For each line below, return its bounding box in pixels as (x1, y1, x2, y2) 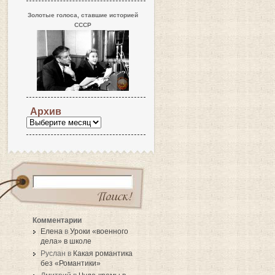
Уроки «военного (70, 227, 128, 236)
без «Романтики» (41, 259, 101, 268)
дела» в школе (41, 237, 91, 246)
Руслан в (41, 249, 73, 258)
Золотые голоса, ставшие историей (28, 12, 138, 18)
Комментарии (33, 216, 82, 224)
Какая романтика (73, 249, 133, 258)
